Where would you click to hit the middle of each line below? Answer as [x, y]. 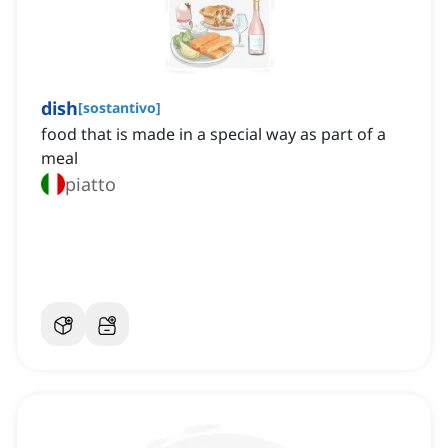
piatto [90, 184]
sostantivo [119, 108]
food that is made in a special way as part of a [213, 134]
